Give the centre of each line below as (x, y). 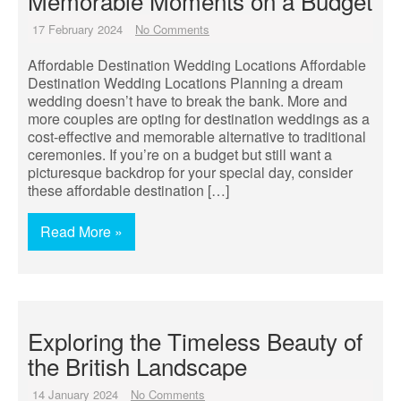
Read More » (81, 231)
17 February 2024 (77, 29)
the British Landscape (137, 366)
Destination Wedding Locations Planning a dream (185, 83)
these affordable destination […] (128, 190)
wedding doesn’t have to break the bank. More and (188, 101)
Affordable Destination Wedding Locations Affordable (197, 65)
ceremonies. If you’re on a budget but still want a (180, 154)
